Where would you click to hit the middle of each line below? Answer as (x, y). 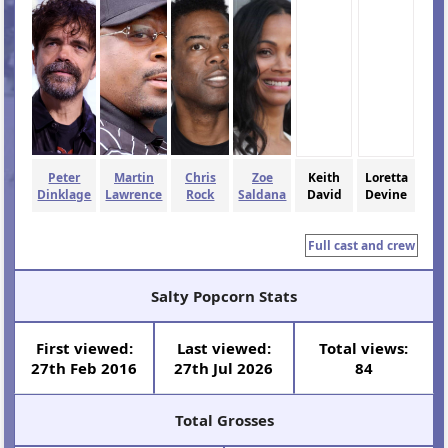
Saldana (262, 194)
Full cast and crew (361, 246)
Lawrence (134, 194)
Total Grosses (224, 420)
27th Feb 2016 (84, 368)
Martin (133, 177)
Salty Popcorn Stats (224, 296)
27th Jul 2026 (224, 368)
